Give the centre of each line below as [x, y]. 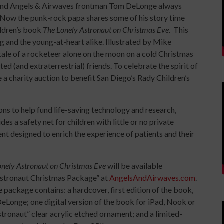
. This [179, 30]
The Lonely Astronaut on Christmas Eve [106, 30]
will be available [135, 166]
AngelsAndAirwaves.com [152, 178]
